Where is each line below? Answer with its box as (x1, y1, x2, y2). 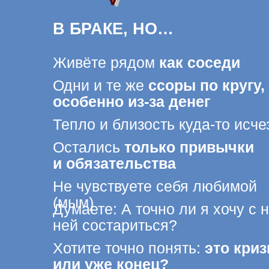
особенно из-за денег (47, 26, 188, 41)
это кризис (179, 156, 254, 172)
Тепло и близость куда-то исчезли (47, 46, 259, 61)
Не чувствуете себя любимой (47, 101, 230, 116)
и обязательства (47, 81, 158, 96)
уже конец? (76, 171, 151, 186)
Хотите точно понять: (47, 156, 180, 172)
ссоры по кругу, (128, 11, 237, 26)
